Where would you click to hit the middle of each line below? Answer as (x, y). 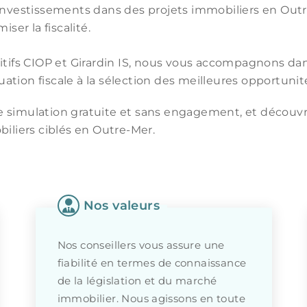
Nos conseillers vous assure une (141, 245)
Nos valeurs (121, 205)
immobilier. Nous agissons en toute (151, 298)
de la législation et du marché (137, 281)
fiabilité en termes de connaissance (152, 263)
